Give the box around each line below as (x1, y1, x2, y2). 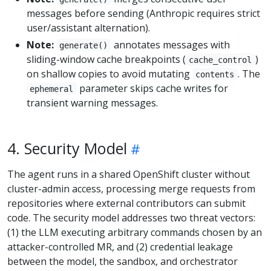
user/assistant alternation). (27, 21, 150, 34)
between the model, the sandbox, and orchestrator (7, 254, 238, 268)
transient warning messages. (27, 96, 158, 109)
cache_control (189, 54, 252, 65)
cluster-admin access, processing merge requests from (7, 181, 255, 195)
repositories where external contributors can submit (7, 196, 246, 210)
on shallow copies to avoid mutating (27, 67, 192, 80)
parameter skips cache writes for (76, 81, 228, 95)
